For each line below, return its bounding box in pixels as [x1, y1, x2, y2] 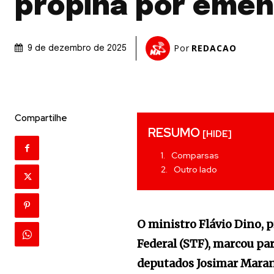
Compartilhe [15, 112, 67, 124]
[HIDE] [202, 128, 232, 140]
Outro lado [174, 164, 218, 175]
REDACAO [191, 42, 237, 54]
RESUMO [148, 125, 203, 141]
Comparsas [171, 150, 220, 161]
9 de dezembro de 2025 [28, 44, 127, 53]
